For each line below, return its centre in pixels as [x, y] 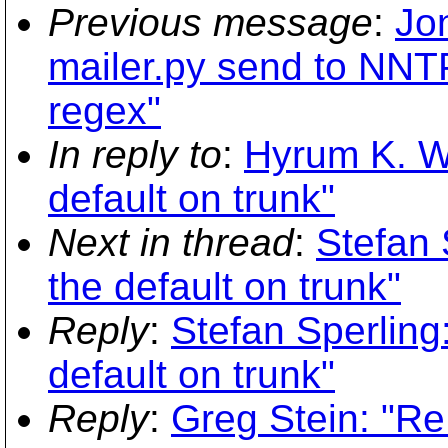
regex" [104, 110]
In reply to [135, 154]
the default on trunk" [224, 286]
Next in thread [171, 242]
